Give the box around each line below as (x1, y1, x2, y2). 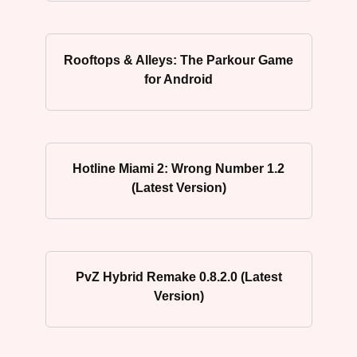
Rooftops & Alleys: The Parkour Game (64, 53, 293, 67)
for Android (144, 72, 213, 86)
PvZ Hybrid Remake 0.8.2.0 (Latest (75, 269, 282, 284)
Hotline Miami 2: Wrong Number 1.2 (73, 161, 284, 175)
